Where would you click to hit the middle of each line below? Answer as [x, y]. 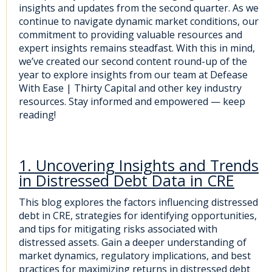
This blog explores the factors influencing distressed [138, 202]
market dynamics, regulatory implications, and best [135, 256]
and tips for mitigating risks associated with [118, 229]
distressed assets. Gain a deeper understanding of [133, 243]
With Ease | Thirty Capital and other [102, 88]
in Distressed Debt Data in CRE [127, 181]
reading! [37, 115]
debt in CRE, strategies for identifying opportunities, [138, 216]
